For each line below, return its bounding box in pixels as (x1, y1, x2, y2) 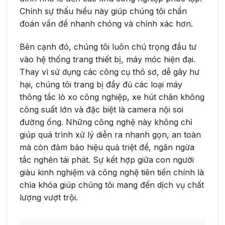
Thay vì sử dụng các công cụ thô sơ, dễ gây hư (20, 66, 199, 77)
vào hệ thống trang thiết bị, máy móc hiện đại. (20, 54, 195, 64)
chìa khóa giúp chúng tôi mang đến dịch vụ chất (20, 179, 204, 190)
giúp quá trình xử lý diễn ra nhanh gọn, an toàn (20, 129, 201, 140)
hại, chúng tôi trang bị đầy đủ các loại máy (20, 79, 182, 89)
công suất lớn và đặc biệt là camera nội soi (20, 104, 183, 115)
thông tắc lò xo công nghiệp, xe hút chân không (20, 91, 204, 102)
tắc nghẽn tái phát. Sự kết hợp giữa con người (20, 154, 194, 165)
